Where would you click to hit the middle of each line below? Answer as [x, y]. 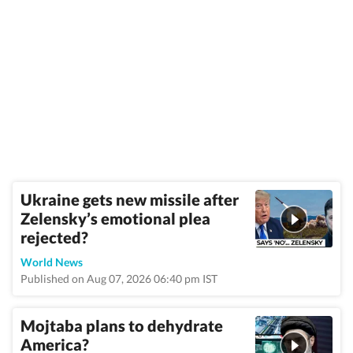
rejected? [54, 237]
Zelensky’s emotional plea [115, 218]
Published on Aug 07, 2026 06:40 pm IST [119, 279]
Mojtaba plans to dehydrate [122, 325]
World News [52, 262]
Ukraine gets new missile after [130, 199]
